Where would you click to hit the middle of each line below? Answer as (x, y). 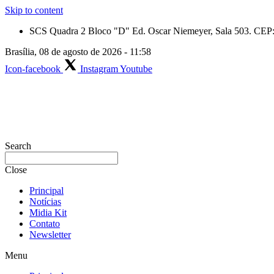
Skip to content (34, 10)
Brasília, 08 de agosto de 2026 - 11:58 (78, 52)
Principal (46, 191)
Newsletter (50, 235)
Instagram (99, 69)
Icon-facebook (33, 69)
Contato (45, 224)
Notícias (45, 202)
